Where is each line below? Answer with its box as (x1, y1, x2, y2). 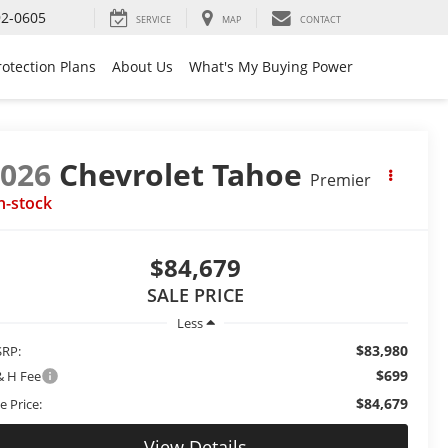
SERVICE (136, 13, 171, 27)
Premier (310, 169, 372, 192)
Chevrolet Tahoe (59, 154, 303, 196)
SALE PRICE (147, 283, 244, 308)
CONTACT (300, 13, 341, 27)
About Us (112, 57, 173, 77)
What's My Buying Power (189, 57, 353, 77)
